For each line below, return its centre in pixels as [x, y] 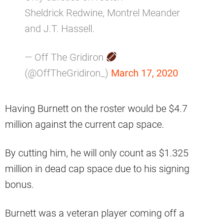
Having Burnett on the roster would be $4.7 [96, 109]
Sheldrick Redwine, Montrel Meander [102, 13]
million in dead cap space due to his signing [97, 169]
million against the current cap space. [85, 125]
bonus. [19, 185]
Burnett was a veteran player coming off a [95, 213]
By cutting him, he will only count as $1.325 [97, 153]
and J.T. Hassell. [60, 29]
